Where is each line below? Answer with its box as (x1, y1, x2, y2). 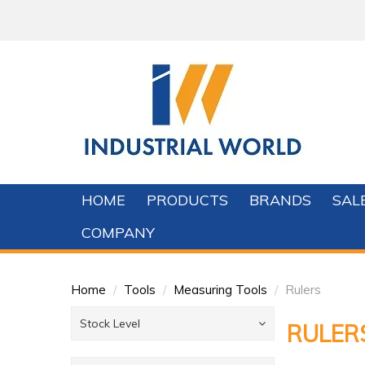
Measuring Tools (174, 282, 267, 297)
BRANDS (249, 191, 311, 209)
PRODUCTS (147, 191, 228, 209)
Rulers (285, 282, 321, 297)
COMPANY (81, 223, 155, 242)
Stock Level (80, 316, 140, 331)
